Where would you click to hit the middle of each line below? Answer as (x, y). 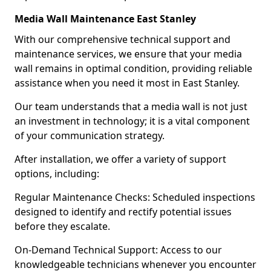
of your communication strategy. (90, 135)
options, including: (57, 174)
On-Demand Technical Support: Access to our (118, 250)
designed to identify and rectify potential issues (123, 212)
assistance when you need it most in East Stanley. (127, 83)
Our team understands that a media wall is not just (131, 106)
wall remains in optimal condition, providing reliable (133, 68)
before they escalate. (62, 226)
